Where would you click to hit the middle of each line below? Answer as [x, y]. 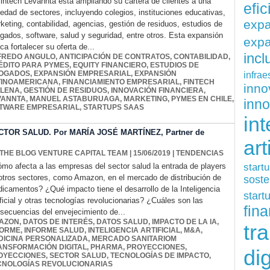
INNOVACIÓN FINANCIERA [157, 91]
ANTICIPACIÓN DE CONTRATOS [115, 57]
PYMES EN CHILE [202, 99]
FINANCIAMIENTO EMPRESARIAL [121, 82]
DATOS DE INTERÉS [58, 222]
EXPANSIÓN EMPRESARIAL [82, 74]
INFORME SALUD [54, 231]
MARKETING [146, 99]
